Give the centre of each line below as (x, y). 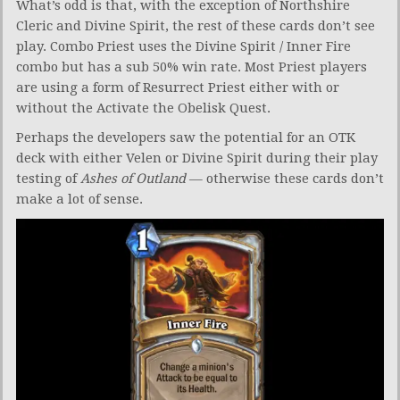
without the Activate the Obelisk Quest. (143, 108)
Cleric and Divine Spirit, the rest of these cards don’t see (196, 26)
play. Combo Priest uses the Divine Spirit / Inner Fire (183, 47)
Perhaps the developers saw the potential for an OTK (186, 138)
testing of (48, 179)
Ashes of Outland (135, 179)
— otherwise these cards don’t (287, 179)
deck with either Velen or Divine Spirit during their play (197, 158)
